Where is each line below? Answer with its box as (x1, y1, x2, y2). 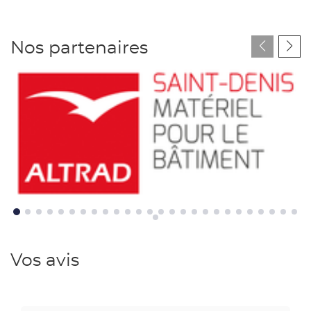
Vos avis (10, 251, 79, 269)
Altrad (10, 199, 44, 211)
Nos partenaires (10, 39, 148, 57)
